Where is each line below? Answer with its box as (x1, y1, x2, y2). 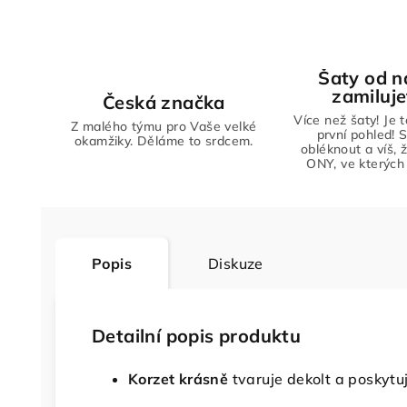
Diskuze (208, 254, 263, 273)
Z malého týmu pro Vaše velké (71, 117, 257, 134)
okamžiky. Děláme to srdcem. (74, 132, 253, 149)
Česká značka (102, 90, 225, 114)
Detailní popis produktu (92, 324, 302, 347)
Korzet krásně (128, 370, 229, 388)
